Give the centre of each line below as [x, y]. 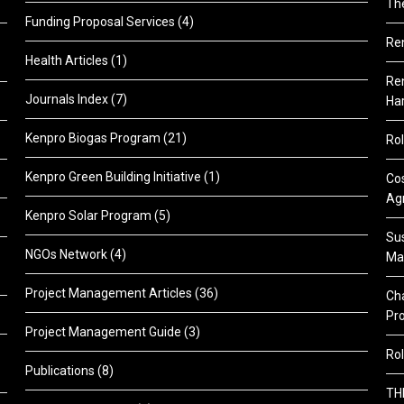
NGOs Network [67, 255]
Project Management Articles [109, 294]
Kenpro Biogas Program [93, 138]
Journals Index [67, 100]
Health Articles [67, 61]
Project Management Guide [104, 332]
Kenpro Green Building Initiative [114, 177]
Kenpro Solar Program [89, 216]
